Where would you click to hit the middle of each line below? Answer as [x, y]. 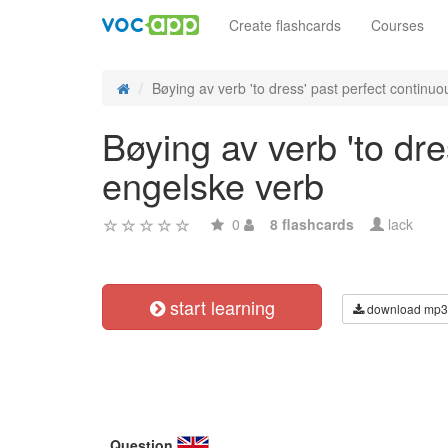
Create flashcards [285, 25]
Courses [397, 25]
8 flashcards [312, 224]
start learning [219, 307]
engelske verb [213, 184]
